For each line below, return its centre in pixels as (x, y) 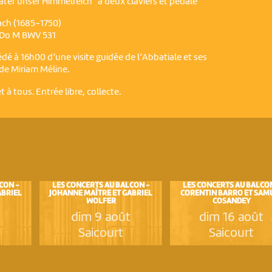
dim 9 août (101, 218)
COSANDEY (231, 202)
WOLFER (101, 202)
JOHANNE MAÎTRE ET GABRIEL (101, 194)
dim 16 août (232, 218)
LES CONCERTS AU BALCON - (101, 186)
